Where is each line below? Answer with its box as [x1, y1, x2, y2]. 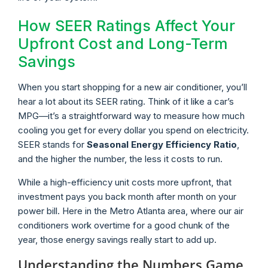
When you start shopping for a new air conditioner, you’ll [18, 81, 247, 93]
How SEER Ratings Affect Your [18, 17, 235, 35]
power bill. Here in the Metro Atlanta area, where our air [18, 205, 243, 217]
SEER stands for [18, 139, 87, 151]
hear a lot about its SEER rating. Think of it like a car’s [18, 96, 234, 108]
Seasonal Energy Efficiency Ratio [87, 139, 237, 151]
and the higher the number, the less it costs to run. [18, 153, 223, 165]
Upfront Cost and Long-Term [18, 35, 228, 53]
